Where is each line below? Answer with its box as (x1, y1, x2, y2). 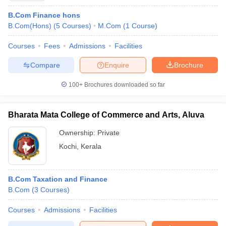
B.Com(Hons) (8, 22, 51, 30)
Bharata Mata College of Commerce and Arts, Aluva (8, 110, 204, 119)
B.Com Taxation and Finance (8, 175, 107, 183)
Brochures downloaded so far (83, 81, 165, 88)
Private (97, 129, 120, 137)
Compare (30, 61, 60, 69)
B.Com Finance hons (8, 11, 80, 19)
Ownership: (59, 129, 97, 137)
